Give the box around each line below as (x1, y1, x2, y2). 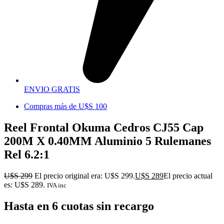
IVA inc (47, 181, 66, 189)
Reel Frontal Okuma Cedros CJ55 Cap (4, 121, 203, 134)
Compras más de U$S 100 (24, 102, 107, 111)
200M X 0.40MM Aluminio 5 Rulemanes (4, 134, 211, 148)
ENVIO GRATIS (24, 85, 80, 94)
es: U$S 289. (4, 180, 45, 189)
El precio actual (163, 171, 212, 180)
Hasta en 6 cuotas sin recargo (4, 199, 154, 212)
